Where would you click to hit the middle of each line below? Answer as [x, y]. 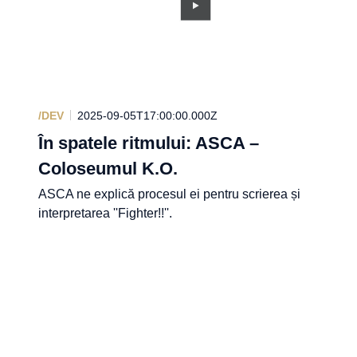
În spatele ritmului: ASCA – [149, 143]
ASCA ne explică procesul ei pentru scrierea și [169, 194]
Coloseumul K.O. [108, 168]
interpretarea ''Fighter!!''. [105, 213]
